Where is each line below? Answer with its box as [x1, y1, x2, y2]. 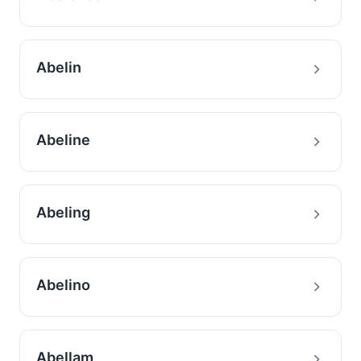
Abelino [36, 276, 90, 293]
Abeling [36, 204, 90, 221]
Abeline [36, 131, 90, 148]
